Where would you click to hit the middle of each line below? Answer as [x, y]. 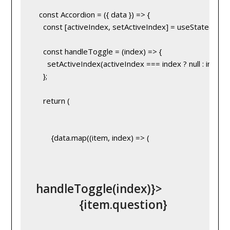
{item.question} [100, 205]
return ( [51, 101]
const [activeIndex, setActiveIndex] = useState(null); [130, 27]
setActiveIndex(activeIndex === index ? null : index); [131, 64]
